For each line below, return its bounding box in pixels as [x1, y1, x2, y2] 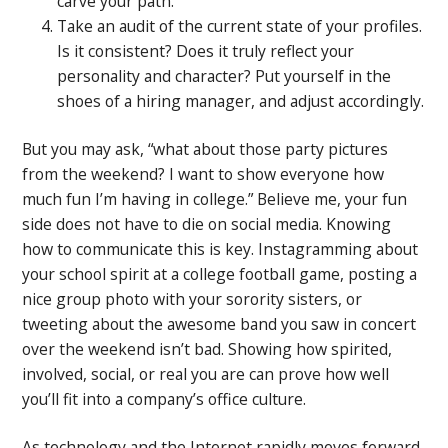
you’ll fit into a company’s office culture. [22, 388, 307, 410]
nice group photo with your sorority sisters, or [22, 288, 363, 310]
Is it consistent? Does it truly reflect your [57, 40, 355, 63]
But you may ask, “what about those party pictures [22, 138, 389, 160]
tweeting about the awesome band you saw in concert [22, 313, 417, 335]
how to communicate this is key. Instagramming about [22, 238, 419, 260]
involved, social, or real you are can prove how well [22, 363, 390, 385]
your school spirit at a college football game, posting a [22, 263, 418, 285]
